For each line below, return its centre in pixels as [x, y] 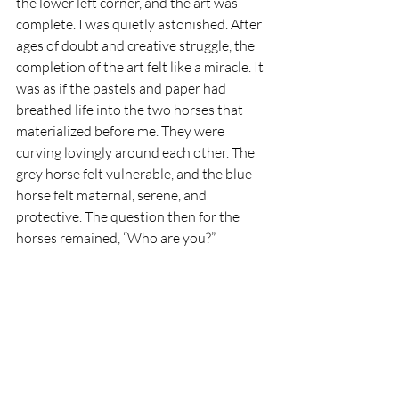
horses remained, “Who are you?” [116, 237]
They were [194, 130]
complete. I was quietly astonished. [123, 24]
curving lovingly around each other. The [137, 152]
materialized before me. [89, 130]
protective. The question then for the [129, 216]
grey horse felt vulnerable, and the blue [135, 173]
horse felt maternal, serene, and [113, 195]
